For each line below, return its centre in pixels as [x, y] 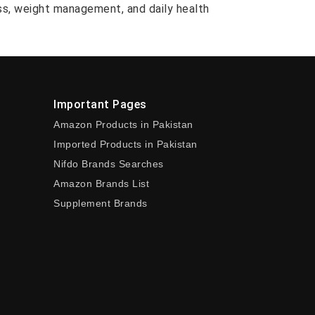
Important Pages [100, 104]
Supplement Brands [101, 203]
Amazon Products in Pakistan [123, 124]
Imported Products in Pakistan [126, 144]
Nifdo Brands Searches [109, 164]
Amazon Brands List [101, 184]
